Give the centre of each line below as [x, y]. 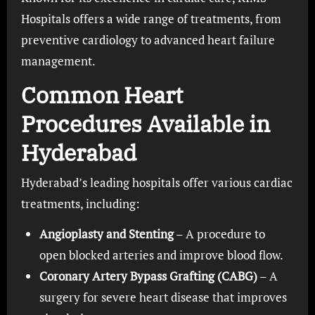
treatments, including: [80, 203]
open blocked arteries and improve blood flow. [161, 255]
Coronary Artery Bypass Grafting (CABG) [148, 276]
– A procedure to [219, 233]
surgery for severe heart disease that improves [163, 297]
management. [58, 61]
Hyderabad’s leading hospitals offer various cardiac [156, 182]
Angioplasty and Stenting [106, 233]
